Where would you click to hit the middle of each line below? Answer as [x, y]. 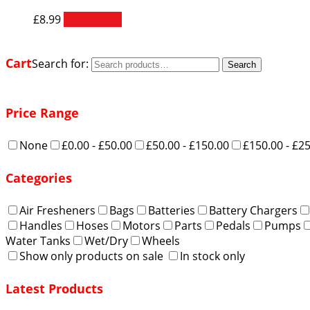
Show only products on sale [91, 256]
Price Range [42, 112]
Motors [142, 225]
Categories [39, 177]
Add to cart [93, 20]
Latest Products [54, 288]
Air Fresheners [57, 210]
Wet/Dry [106, 240]
